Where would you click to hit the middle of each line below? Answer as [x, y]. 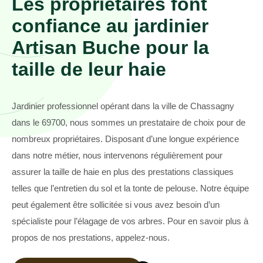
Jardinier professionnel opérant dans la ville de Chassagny [123, 106]
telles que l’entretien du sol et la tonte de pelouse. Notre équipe [130, 188]
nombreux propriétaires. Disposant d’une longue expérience [125, 139]
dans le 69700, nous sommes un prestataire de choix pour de [129, 123]
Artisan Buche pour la [110, 48]
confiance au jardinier [110, 26]
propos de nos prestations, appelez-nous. [91, 238]
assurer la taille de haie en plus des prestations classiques [123, 172]
